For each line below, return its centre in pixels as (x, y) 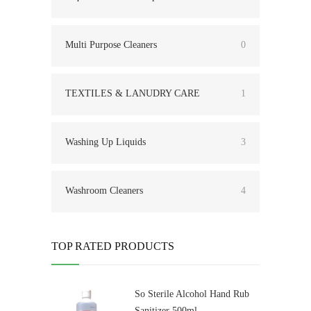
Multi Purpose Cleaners (111, 44)
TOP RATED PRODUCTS (113, 246)
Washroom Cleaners (104, 190)
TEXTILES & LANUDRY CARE (133, 93)
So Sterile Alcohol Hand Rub (192, 294)
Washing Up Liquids (106, 142)
